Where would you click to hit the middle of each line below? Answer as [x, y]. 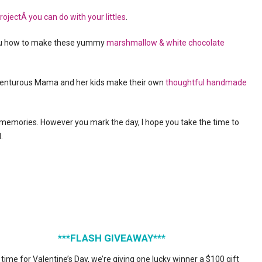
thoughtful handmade [206, 82]
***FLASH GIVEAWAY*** [111, 238]
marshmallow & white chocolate [166, 42]
